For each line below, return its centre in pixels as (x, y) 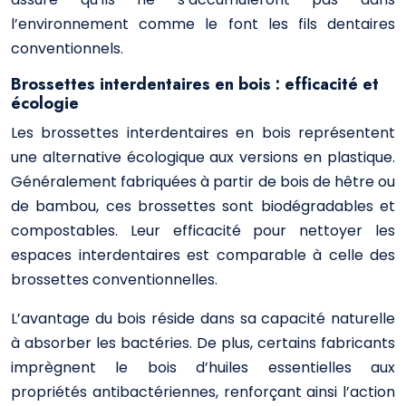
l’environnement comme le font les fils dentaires (203, 24)
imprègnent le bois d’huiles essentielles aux (203, 367)
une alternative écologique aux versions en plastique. (203, 157)
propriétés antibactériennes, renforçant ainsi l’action (203, 392)
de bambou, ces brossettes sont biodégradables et (203, 206)
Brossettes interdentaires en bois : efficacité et (195, 84)
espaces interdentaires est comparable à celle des (203, 255)
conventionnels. (67, 48)
